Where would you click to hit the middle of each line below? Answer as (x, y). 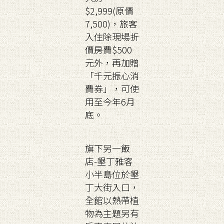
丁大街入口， (112, 187)
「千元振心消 (112, 75)
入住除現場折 (112, 36)
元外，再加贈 (112, 62)
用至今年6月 (110, 101)
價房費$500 (108, 49)
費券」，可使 (112, 88)
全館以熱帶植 (112, 200)
